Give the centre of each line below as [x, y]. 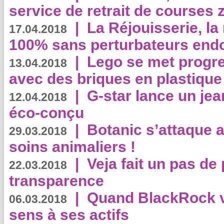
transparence [56, 181]
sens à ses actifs [69, 215]
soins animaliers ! [72, 147]
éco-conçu [46, 113]
